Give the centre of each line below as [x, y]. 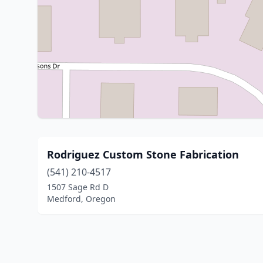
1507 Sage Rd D [78, 187]
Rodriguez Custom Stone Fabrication [143, 154]
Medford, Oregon [81, 199]
